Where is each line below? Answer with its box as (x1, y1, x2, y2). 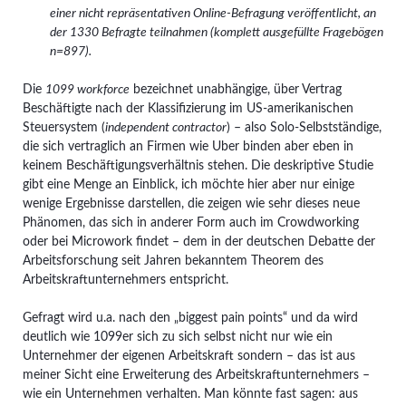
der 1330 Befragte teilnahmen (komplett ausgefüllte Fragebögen (49, 25, 383, 39)
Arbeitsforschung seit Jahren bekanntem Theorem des (22, 254, 324, 267)
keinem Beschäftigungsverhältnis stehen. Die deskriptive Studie (22, 159, 373, 172)
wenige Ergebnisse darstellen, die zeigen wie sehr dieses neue (22, 197, 360, 210)
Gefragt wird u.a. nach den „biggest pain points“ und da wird (22, 311, 358, 324)
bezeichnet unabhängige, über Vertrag (129, 82, 342, 96)
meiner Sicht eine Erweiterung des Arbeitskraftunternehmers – (22, 368, 370, 382)
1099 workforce (44, 82, 130, 96)
